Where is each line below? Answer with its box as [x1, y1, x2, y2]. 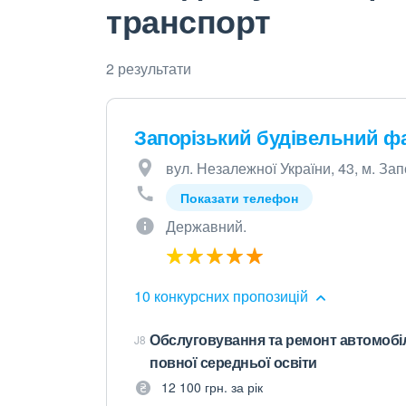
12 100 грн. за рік [161, 378, 263, 396]
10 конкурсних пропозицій [134, 285, 312, 306]
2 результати [106, 58, 191, 79]
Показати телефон [180, 188, 298, 207]
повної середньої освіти [150, 352, 317, 372]
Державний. [166, 216, 246, 237]
